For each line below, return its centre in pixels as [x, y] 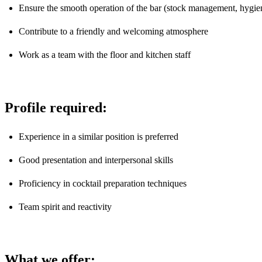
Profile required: [56, 107]
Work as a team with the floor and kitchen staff [105, 54]
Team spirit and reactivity [65, 206]
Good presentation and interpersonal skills [96, 160]
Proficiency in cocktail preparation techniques [103, 183]
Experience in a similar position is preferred [99, 136]
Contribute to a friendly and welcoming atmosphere [113, 31]
